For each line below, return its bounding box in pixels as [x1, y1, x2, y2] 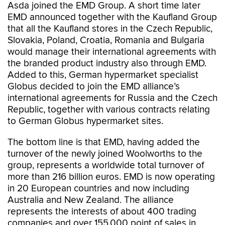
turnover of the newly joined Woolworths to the [8, 148, 202, 160]
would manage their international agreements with [8, 46, 216, 58]
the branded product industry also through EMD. [8, 58, 206, 69]
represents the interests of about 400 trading [8, 206, 196, 217]
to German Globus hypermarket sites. [8, 116, 163, 127]
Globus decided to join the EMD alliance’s [8, 81, 180, 92]
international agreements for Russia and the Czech [8, 92, 217, 104]
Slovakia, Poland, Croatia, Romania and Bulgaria [8, 35, 204, 46]
